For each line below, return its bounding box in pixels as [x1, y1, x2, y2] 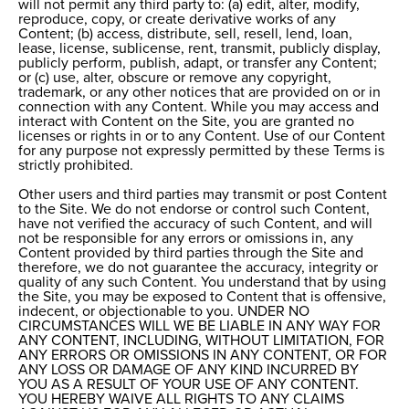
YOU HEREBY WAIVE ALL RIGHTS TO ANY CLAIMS [18, 392, 344, 407]
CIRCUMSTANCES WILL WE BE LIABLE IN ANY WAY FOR [18, 319, 381, 334]
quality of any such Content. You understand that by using [18, 275, 386, 290]
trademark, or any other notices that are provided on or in [18, 85, 381, 100]
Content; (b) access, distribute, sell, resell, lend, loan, [18, 26, 352, 42]
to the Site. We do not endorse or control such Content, [18, 202, 370, 217]
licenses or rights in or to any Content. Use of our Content [18, 129, 385, 144]
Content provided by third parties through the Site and [18, 246, 363, 261]
